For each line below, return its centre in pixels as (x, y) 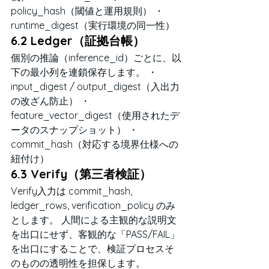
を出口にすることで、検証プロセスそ (92, 248)
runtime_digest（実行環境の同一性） (93, 25)
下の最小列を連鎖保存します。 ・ (84, 72)
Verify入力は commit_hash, (73, 191)
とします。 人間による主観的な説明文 (94, 219)
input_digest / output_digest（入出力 (95, 86)
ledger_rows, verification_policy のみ (93, 205)
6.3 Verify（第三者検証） (81, 174)
